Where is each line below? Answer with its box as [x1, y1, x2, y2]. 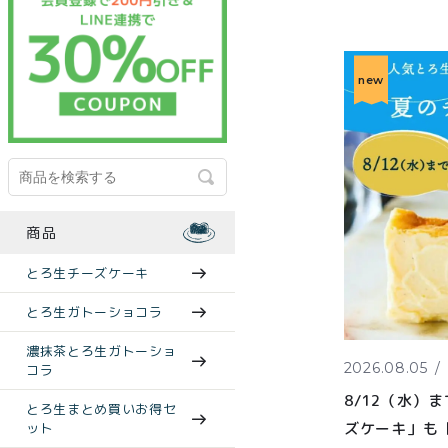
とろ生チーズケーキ [26, 264, 149, 283]
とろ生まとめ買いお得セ [26, 400, 177, 419]
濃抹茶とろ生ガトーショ [26, 342, 177, 361]
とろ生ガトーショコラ [26, 303, 163, 322]
